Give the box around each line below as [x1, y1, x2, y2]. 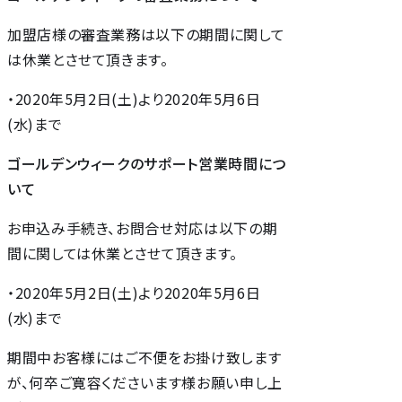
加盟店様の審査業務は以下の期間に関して [7, 22, 285, 45]
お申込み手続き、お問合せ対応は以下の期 [7, 216, 278, 239]
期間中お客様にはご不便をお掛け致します [7, 345, 282, 368]
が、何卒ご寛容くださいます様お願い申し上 [7, 371, 283, 393]
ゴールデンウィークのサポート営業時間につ [7, 152, 286, 174]
